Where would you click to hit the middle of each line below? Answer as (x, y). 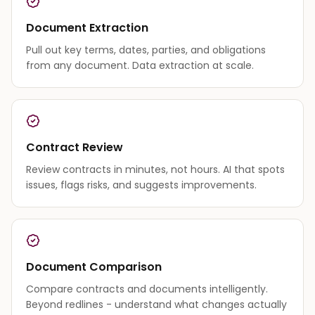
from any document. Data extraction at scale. (140, 65)
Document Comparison (94, 266)
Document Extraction (87, 27)
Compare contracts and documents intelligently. (147, 289)
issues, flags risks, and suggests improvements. (141, 185)
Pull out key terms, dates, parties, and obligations (146, 50)
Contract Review (75, 147)
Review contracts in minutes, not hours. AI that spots (155, 169)
